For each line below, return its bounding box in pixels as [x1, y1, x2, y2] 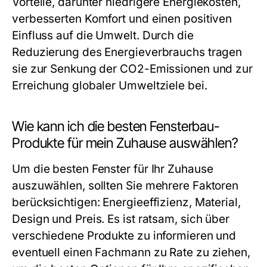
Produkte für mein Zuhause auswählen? [12, 135, 238, 151]
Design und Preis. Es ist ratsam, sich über [12, 212, 230, 226]
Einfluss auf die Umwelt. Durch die [12, 29, 194, 42]
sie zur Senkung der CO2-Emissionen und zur [12, 62, 253, 76]
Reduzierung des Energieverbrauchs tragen [12, 45, 243, 59]
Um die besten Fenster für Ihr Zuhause [12, 162, 213, 176]
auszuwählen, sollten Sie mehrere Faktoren [12, 179, 239, 193]
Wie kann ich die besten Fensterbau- [12, 118, 219, 135]
